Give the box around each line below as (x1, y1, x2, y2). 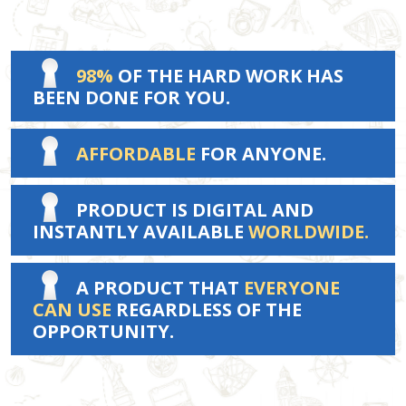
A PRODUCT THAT (76, 275, 244, 300)
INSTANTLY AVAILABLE (33, 218, 248, 244)
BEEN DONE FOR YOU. (33, 84, 230, 110)
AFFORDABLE (76, 140, 196, 166)
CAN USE (33, 296, 111, 322)
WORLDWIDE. (248, 218, 369, 244)
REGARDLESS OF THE (111, 296, 302, 322)
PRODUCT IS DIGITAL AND (76, 197, 314, 222)
